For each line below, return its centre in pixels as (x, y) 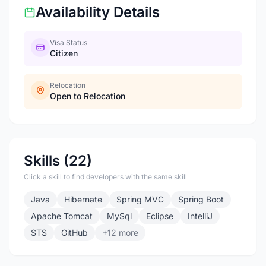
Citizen (64, 53)
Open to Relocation (88, 96)
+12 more (120, 232)
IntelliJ (200, 216)
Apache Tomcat (62, 216)
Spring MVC (140, 199)
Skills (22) (58, 161)
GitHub (75, 232)
